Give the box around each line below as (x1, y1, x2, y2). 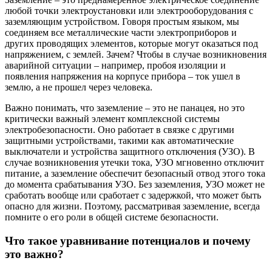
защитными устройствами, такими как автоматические (5, 135, 234, 146)
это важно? (5, 248, 64, 261)
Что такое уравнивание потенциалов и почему (5, 234, 251, 248)
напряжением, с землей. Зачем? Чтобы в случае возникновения (5, 49, 267, 60)
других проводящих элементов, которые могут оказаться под (5, 38, 258, 49)
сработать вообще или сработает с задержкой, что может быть (5, 190, 261, 201)
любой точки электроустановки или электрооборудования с (5, 5, 253, 16)
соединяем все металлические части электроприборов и (5, 27, 237, 38)
